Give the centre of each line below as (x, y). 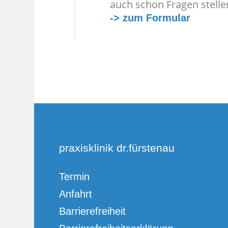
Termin (74, 176)
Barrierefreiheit (92, 211)
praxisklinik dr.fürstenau (117, 148)
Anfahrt (75, 194)
